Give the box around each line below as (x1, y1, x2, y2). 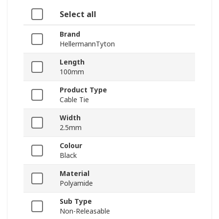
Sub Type (60, 197, 92, 206)
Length (60, 57, 85, 67)
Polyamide (60, 178, 93, 188)
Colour (60, 141, 82, 151)
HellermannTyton (60, 39, 115, 49)
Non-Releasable (60, 206, 110, 216)
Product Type (60, 85, 107, 95)
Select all (60, 9, 96, 20)
